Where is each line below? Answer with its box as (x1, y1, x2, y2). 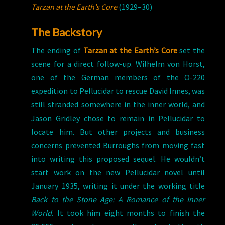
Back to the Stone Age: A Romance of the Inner (31, 194, 205, 204)
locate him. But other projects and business (31, 127, 205, 137)
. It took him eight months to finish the (52, 208, 205, 218)
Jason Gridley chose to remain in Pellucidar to (31, 113, 205, 123)
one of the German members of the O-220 (31, 72, 205, 82)
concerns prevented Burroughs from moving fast (31, 140, 205, 150)
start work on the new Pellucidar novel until (31, 167, 205, 177)
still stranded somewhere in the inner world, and (31, 99, 205, 109)
